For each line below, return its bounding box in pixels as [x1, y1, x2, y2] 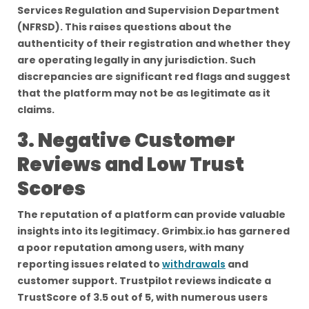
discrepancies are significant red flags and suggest [17, 70, 290, 83]
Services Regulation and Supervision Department [17, 3, 279, 17]
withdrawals [162, 257, 226, 271]
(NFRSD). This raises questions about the [17, 20, 232, 34]
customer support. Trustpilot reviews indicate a [17, 274, 271, 288]
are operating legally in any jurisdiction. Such [17, 53, 256, 67]
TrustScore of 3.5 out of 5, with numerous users [17, 290, 268, 304]
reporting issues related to [17, 257, 162, 271]
